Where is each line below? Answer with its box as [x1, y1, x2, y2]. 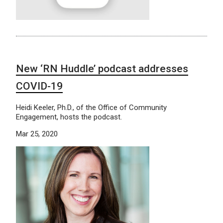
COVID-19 [16, 80, 63, 92]
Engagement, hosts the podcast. [16, 112, 122, 121]
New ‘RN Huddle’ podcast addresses [16, 62, 188, 75]
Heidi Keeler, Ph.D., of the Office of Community [16, 103, 167, 112]
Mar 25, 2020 [16, 129, 58, 138]
